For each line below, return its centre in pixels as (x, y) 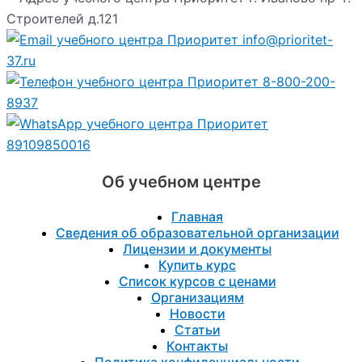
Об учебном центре (181, 182)
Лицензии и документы (197, 249)
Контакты (197, 346)
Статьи (197, 330)
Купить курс (197, 265)
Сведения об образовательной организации (197, 233)
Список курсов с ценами (197, 282)
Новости (197, 314)
